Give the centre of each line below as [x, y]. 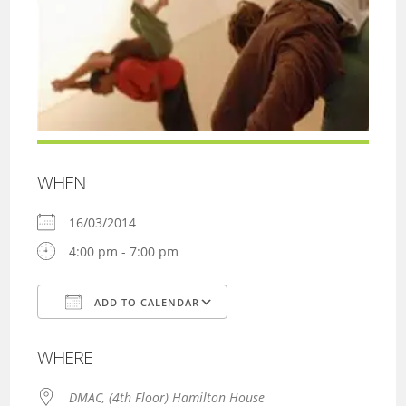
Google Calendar [295, 337]
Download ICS [111, 337]
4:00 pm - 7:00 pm [124, 251]
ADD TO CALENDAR [145, 302]
